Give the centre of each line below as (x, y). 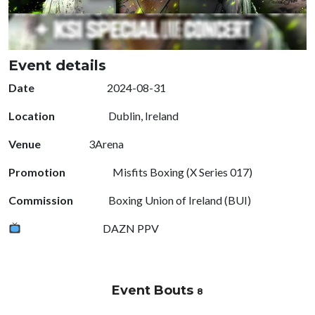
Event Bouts (154, 290)
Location (32, 115)
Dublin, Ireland (142, 115)
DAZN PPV (130, 228)
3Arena (105, 143)
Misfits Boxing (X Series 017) (181, 172)
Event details (57, 65)
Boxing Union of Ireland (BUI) (179, 200)
